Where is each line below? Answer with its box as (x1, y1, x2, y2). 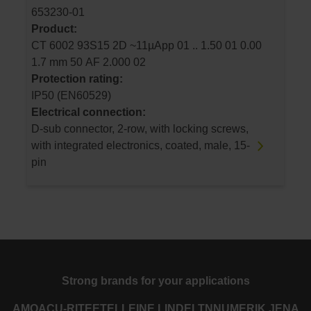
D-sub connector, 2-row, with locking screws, (31, 123, 249, 135)
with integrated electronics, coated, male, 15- (31, 140, 250, 152)
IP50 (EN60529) (31, 90, 111, 102)
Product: (31, 23, 77, 35)
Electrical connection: (31, 106, 146, 119)
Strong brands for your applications (61, 274, 250, 287)
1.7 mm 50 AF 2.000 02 (103, 56, 146, 69)
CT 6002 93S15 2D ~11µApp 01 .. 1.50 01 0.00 (31, 40, 201, 52)
